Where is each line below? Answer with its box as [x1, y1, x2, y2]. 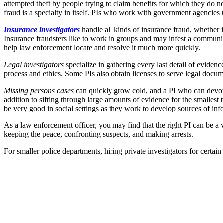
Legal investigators [4, 60, 64, 69]
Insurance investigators [4, 25, 80, 34]
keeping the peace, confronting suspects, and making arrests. [4, 129, 193, 138]
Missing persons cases [4, 86, 74, 95]
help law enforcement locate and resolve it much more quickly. [4, 43, 200, 52]
